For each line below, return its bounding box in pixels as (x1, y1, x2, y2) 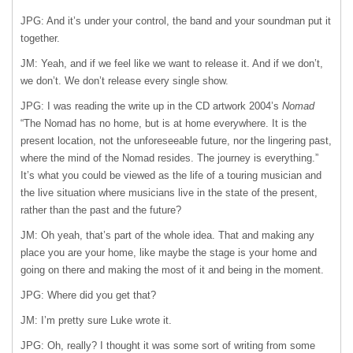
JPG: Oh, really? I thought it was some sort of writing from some (20, 340, 315, 351)
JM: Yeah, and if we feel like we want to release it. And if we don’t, (20, 58, 323, 69)
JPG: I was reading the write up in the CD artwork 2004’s (20, 100, 282, 112)
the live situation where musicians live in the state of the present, (20, 187, 318, 199)
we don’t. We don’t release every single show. (20, 75, 229, 87)
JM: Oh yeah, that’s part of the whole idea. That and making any (20, 229, 314, 241)
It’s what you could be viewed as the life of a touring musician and (20, 169, 321, 181)
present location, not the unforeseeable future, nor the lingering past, (20, 135, 332, 147)
